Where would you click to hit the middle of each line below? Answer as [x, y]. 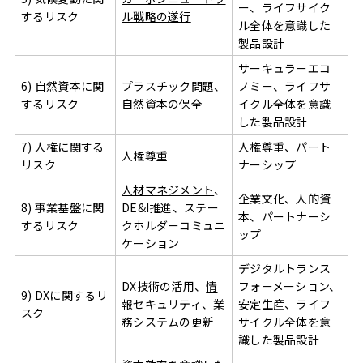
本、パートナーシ [285, 216]
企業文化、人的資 [285, 199]
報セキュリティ [162, 304]
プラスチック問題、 [174, 86]
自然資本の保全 [162, 104]
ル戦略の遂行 [156, 16]
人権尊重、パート [285, 147]
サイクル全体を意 [285, 322]
